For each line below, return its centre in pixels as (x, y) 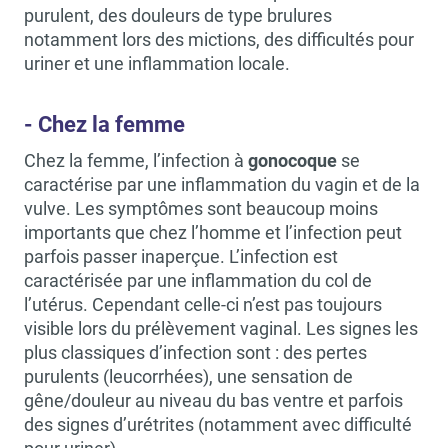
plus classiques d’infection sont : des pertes (195, 352)
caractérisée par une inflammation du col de (198, 280)
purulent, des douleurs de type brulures (178, 15)
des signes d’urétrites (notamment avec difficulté (218, 424)
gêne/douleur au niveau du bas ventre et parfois (213, 400)
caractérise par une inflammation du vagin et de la (222, 184)
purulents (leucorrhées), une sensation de (188, 376)
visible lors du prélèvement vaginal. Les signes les (221, 328)
